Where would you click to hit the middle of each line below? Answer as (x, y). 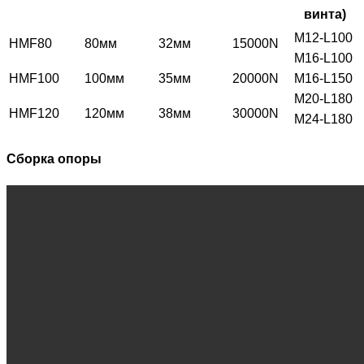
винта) (325, 15)
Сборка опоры (54, 158)
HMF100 (34, 79)
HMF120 (34, 114)
